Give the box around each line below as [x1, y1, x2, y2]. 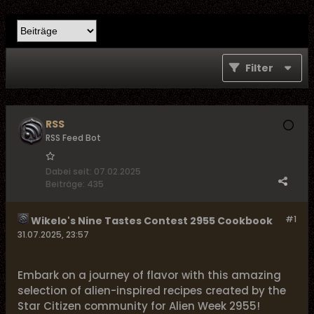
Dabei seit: [46, 165, 92, 177]
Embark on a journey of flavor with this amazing [18, 268, 281, 282]
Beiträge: [46, 178, 85, 190]
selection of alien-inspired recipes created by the [18, 283, 286, 298]
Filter [245, 61, 273, 75]
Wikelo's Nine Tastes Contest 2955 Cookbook [29, 214, 273, 228]
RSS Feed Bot [46, 132, 101, 144]
